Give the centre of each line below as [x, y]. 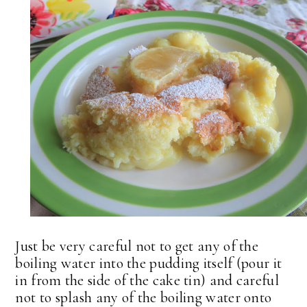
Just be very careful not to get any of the [137, 246]
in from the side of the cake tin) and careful [147, 281]
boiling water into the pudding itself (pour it [149, 263]
